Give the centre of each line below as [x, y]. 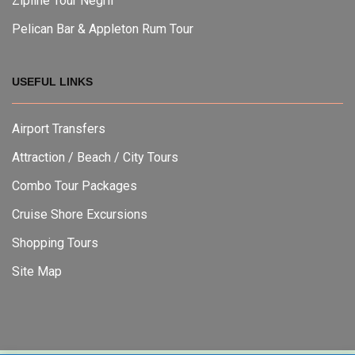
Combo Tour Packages [74, 185]
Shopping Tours [55, 242]
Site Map [37, 271]
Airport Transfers [59, 128]
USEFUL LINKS [52, 81]
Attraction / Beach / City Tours [95, 157]
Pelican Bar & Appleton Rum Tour [103, 29]
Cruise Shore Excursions [80, 214]
